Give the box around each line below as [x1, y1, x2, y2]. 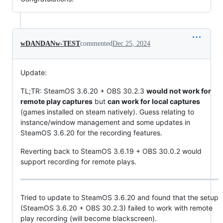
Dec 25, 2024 [112, 39, 150, 47]
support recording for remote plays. [20, 157, 136, 166]
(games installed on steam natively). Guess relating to [20, 107, 194, 116]
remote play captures [20, 97, 93, 106]
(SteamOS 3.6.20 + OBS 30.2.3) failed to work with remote [20, 204, 213, 213]
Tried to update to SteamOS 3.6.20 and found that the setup [20, 193, 219, 202]
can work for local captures [108, 97, 200, 106]
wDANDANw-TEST [20, 39, 80, 47]
